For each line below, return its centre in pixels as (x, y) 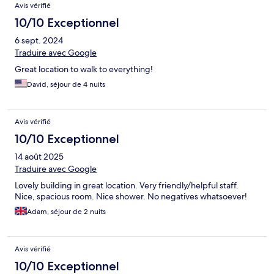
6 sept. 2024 (39, 41)
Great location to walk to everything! (84, 69)
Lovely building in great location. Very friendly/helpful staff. (127, 186)
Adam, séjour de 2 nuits (66, 212)
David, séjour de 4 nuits (66, 85)
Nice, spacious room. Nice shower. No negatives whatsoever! (131, 197)
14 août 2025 (39, 157)
